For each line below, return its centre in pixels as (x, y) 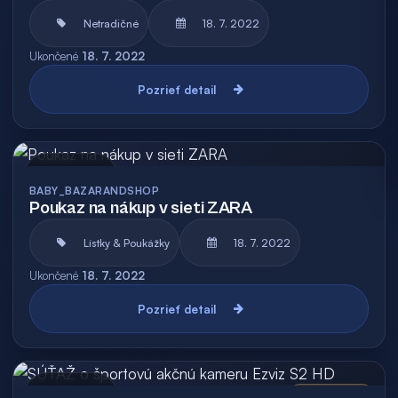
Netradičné (111, 23)
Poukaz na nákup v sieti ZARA (141, 208)
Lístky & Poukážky (127, 243)
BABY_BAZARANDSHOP (95, 191)
